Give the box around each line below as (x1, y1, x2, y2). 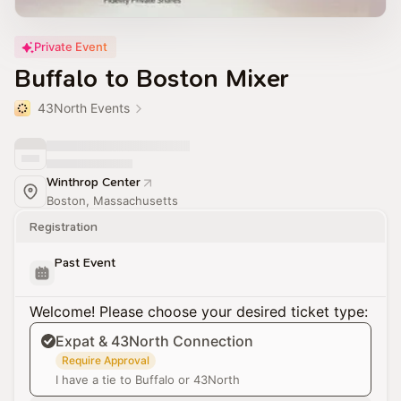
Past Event (55, 255, 115, 270)
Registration (30, 219, 98, 235)
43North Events (38, 100, 130, 115)
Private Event (34, 39, 107, 54)
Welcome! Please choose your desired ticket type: (30, 303, 368, 320)
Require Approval (62, 354, 149, 367)
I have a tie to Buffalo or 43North (55, 372, 240, 387)
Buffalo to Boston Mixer (14, 64, 289, 93)
